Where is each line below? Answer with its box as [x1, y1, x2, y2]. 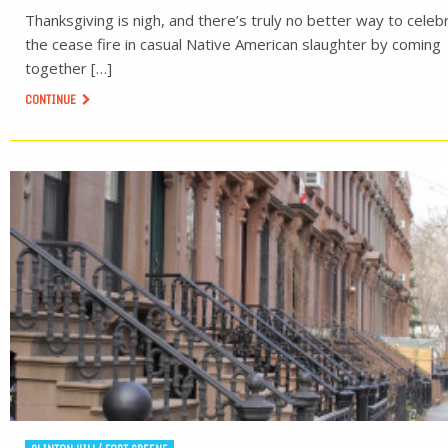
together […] [25, 58, 112, 78]
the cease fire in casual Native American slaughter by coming [25, 34, 441, 54]
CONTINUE [25, 91, 79, 108]
